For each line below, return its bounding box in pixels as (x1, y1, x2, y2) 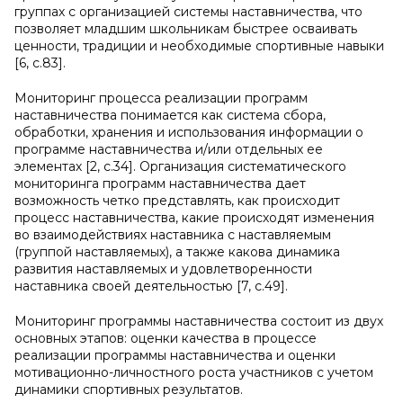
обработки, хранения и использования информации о (14, 124, 363, 140)
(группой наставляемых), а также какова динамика (14, 244, 340, 260)
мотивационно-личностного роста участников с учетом (14, 364, 373, 381)
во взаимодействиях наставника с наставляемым (14, 227, 331, 243)
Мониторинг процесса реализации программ (14, 90, 308, 106)
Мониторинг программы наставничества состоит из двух (14, 313, 383, 329)
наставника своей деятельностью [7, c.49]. (14, 278, 288, 294)
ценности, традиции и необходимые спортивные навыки (14, 38, 384, 54)
